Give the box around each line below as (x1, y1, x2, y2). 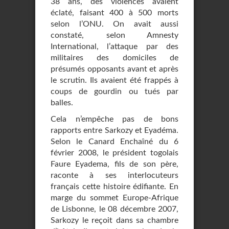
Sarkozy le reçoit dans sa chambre (51, 216, 178, 224)
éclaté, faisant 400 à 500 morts (51, 9, 178, 17)
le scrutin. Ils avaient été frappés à (51, 76, 178, 84)
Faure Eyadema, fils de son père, (51, 160, 178, 168)
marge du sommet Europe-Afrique (51, 194, 178, 202)
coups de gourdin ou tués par (51, 87, 178, 96)
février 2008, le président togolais (51, 149, 178, 157)
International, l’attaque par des (51, 42, 178, 51)
